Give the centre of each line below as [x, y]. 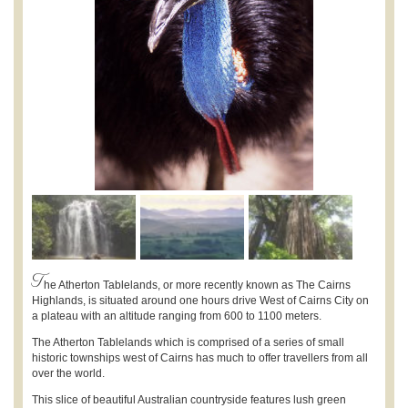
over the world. [68, 373]
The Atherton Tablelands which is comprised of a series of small [188, 342]
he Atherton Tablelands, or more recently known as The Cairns [197, 285]
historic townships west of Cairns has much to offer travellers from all [200, 358]
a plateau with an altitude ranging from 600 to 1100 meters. [177, 316]
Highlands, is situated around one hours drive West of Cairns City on [200, 301]
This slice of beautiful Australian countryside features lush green [189, 400]
